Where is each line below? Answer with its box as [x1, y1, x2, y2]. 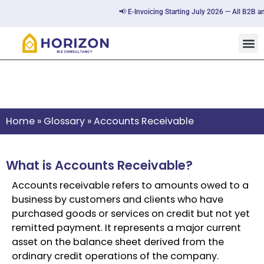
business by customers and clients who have [12, 193, 223, 207]
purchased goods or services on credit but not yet [12, 207, 250, 221]
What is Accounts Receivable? [6, 157, 193, 174]
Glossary [44, 114, 85, 128]
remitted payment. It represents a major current [12, 221, 241, 235]
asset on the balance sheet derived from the [12, 235, 224, 249]
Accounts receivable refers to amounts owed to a [12, 179, 249, 193]
